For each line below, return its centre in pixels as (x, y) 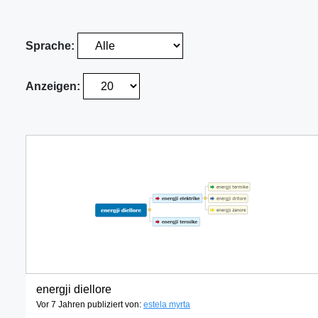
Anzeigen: (54, 87)
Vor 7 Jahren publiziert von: (90, 305)
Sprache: (51, 46)
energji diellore (74, 290)
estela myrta (167, 305)
